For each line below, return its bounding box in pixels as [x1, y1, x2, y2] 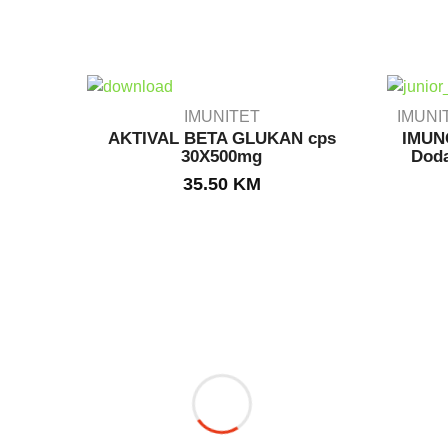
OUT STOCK [180, 165, 264, 182]
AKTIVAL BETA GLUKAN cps [107, 128, 336, 148]
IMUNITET [183, 107, 260, 125]
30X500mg [181, 146, 263, 166]
